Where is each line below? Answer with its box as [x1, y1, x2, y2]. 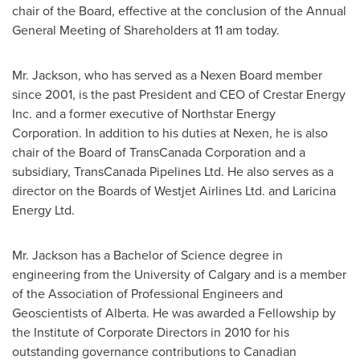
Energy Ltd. [12, 201, 75, 219]
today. [243, 21, 280, 39]
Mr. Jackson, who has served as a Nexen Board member [12, 66, 322, 84]
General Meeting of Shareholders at [12, 21, 215, 39]
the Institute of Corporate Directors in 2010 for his [12, 323, 289, 342]
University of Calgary [134, 265, 251, 284]
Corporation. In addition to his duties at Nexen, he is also [12, 124, 328, 142]
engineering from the [12, 265, 134, 284]
